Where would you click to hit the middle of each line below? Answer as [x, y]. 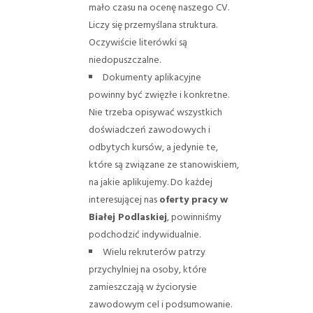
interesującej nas [124, 200]
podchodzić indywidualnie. [144, 235]
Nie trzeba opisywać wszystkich [155, 112]
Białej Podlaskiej [128, 217]
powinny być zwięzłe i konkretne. [159, 95]
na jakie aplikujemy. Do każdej [150, 182]
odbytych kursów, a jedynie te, [153, 147]
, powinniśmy [194, 217]
